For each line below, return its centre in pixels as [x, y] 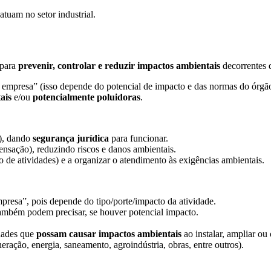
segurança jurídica [71, 139]
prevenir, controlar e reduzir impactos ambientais [119, 66]
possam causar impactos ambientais [109, 234]
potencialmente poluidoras [87, 97]
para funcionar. [139, 139]
